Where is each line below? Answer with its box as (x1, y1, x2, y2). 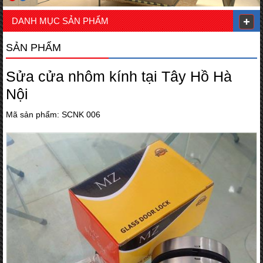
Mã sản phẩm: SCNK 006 (6, 109, 100, 119)
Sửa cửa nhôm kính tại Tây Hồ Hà (6, 68, 232, 85)
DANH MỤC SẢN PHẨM (12, 15, 109, 26)
